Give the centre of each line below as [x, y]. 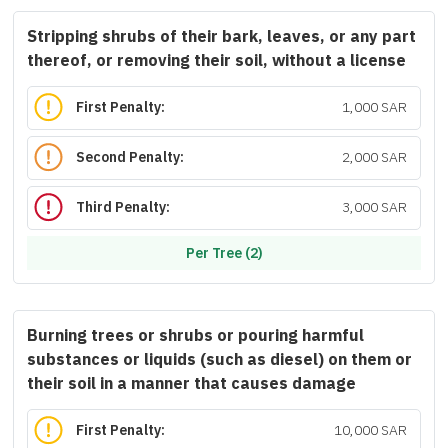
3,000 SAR [374, 208]
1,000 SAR [374, 108]
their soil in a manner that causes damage [191, 384]
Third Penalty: [123, 208]
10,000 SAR [370, 431]
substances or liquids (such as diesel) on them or [219, 360]
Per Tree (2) [224, 253]
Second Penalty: [130, 158]
